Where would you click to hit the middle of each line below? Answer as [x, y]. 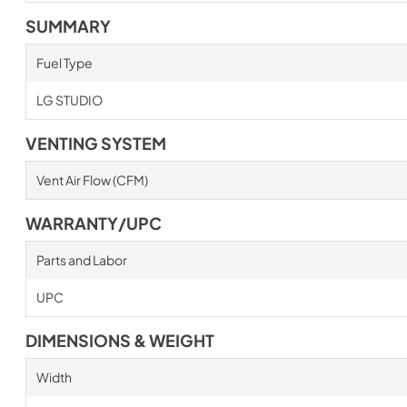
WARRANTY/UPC [94, 223]
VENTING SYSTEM [96, 143]
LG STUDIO [69, 99]
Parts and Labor [81, 259]
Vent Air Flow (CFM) [92, 179]
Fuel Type [64, 62]
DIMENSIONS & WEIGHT [120, 340]
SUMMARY [68, 26]
